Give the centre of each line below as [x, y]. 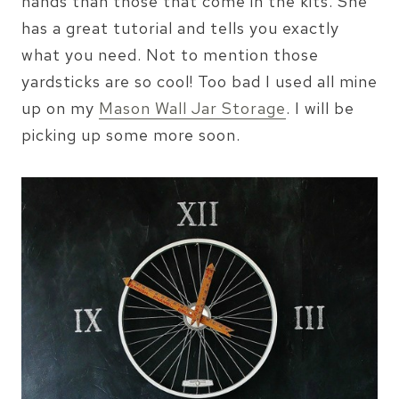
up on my [60, 109]
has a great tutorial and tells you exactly [180, 28]
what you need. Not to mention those [170, 55]
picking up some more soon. [131, 135]
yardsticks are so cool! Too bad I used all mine [199, 82]
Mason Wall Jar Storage [192, 109]
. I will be [320, 109]
